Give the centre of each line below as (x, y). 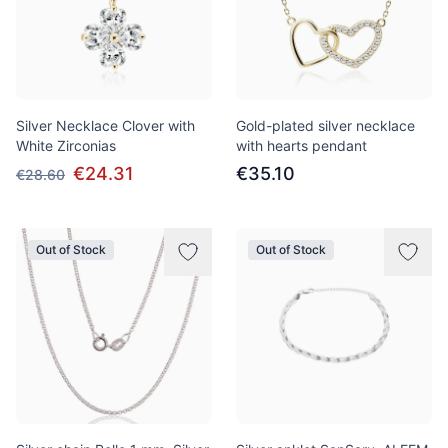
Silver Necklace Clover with (105, 125)
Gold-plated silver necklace (325, 125)
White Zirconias (66, 145)
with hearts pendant (301, 145)
